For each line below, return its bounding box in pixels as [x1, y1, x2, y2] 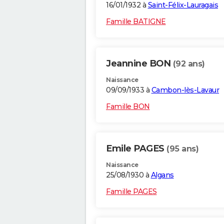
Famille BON [106, 102, 150, 111]
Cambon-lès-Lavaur [151, 85, 219, 95]
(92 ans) [172, 59, 205, 69]
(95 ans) [166, 144, 198, 154]
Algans [150, 170, 174, 180]
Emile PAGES [106, 143, 166, 154]
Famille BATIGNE [106, 17, 166, 26]
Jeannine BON [106, 58, 173, 69]
